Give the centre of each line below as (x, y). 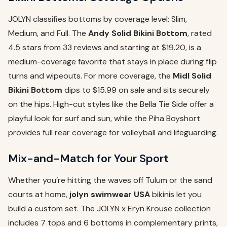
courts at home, (39, 195)
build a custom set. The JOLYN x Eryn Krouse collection (109, 209)
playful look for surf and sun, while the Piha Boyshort (104, 119)
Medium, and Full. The (48, 33)
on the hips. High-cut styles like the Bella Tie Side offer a (111, 104)
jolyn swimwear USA (110, 195)
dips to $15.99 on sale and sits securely (136, 90)
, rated (200, 33)
